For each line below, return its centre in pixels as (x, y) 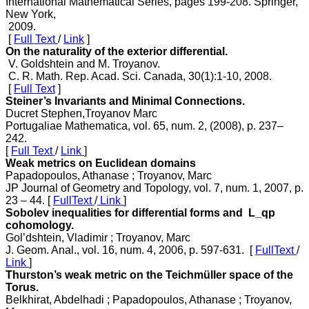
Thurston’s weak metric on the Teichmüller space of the (149, 275)
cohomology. (40, 225)
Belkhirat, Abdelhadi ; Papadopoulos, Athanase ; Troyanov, (149, 299)
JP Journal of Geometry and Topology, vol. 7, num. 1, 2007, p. (154, 188)
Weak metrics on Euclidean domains (101, 163)
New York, (31, 14)
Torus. (22, 287)
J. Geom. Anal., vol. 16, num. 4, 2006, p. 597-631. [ (130, 250)
